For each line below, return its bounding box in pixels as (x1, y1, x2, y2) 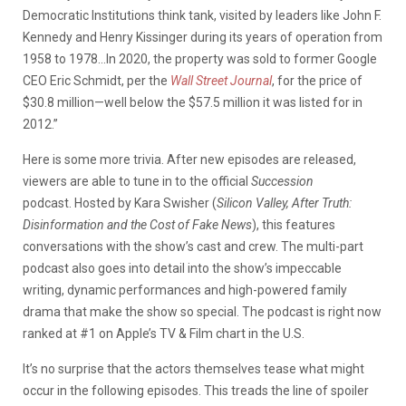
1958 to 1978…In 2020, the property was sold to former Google (23, 51, 377, 66)
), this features (252, 217, 335, 232)
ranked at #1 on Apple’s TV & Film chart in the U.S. (23, 325, 304, 341)
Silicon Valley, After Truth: (217, 195, 352, 210)
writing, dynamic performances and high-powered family (23, 282, 347, 297)
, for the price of (272, 72, 362, 88)
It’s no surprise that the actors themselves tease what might (23, 361, 364, 376)
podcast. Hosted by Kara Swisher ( (23, 195, 217, 210)
